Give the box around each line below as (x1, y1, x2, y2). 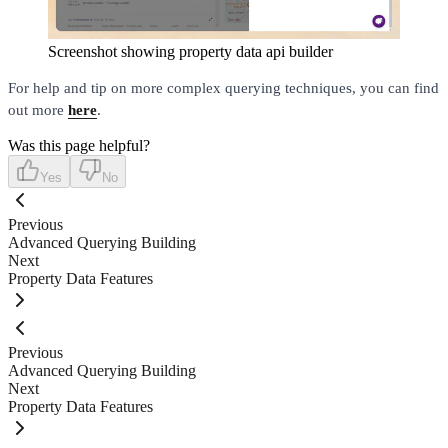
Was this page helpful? (8, 137, 150, 155)
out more (8, 102, 68, 119)
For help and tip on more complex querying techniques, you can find (8, 80, 439, 97)
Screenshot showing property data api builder (48, 43, 333, 61)
